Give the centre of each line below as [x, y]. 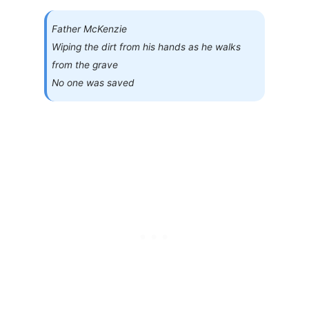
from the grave [85, 65]
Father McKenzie [90, 29]
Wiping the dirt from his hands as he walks [147, 47]
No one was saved [93, 83]
